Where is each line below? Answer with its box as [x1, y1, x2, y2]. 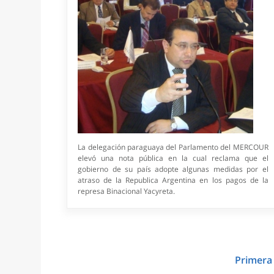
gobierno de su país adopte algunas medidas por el [78, 164, 268, 175]
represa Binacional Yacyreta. [78, 186, 176, 197]
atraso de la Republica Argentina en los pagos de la [78, 175, 268, 186]
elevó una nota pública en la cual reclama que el [78, 153, 268, 164]
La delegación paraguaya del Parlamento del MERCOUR [78, 142, 268, 153]
